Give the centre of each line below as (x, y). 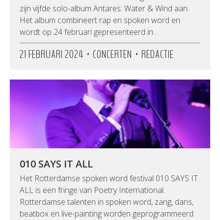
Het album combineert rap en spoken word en (100, 20)
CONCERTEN (112, 55)
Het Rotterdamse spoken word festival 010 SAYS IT (109, 178)
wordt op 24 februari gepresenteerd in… (89, 32)
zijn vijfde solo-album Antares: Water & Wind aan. (104, 8)
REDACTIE (158, 55)
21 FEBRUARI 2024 (52, 55)
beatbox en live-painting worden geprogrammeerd (107, 214)
